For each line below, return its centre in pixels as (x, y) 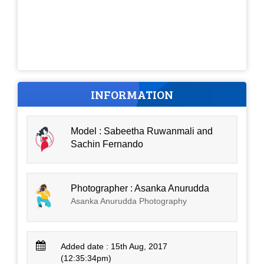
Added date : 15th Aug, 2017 (114, 246)
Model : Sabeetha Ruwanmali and (142, 131)
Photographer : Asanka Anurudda (140, 188)
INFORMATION (132, 94)
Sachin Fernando (107, 144)
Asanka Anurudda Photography (129, 201)
